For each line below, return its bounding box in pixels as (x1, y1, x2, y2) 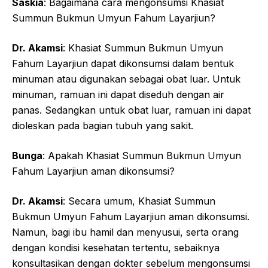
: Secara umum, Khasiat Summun (63, 194, 215, 207)
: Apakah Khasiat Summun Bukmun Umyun (42, 149, 241, 162)
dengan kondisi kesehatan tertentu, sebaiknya (12, 241, 220, 254)
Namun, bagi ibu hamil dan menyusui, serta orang (12, 226, 239, 238)
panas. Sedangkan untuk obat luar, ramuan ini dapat (12, 103, 251, 116)
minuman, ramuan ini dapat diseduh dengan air (12, 88, 224, 100)
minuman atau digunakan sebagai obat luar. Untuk (12, 72, 240, 85)
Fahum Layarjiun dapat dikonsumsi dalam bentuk (12, 57, 234, 69)
